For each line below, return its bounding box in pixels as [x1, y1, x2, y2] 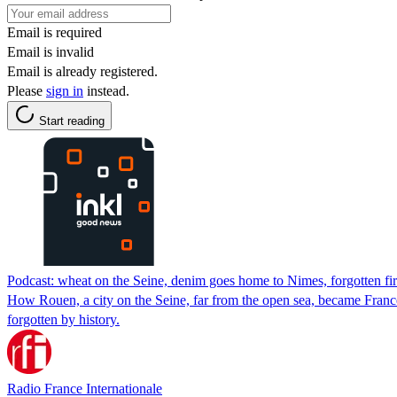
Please [7, 82, 46, 98]
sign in [46, 82, 83, 98]
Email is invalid [7, 43, 94, 59]
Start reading [39, 113, 105, 128]
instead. [83, 82, 129, 98]
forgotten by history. [7, 311, 120, 327]
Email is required [7, 24, 102, 40]
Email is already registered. [7, 63, 158, 79]
